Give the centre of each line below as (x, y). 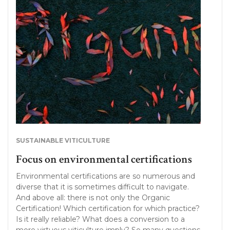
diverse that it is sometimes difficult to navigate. (102, 187)
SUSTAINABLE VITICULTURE (63, 140)
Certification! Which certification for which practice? (108, 208)
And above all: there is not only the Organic (93, 198)
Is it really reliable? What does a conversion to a (100, 219)
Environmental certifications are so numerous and (106, 176)
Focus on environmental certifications (104, 159)
